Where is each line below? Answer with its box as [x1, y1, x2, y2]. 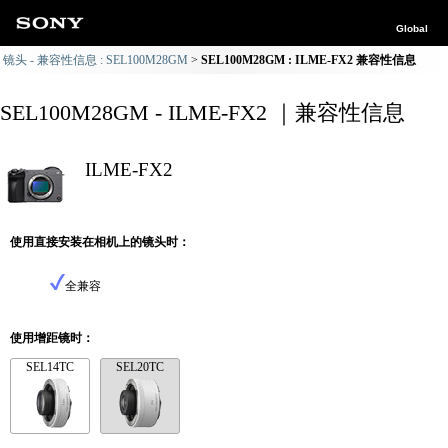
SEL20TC [116, 360, 164, 374]
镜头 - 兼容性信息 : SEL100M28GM [3, 53, 188, 67]
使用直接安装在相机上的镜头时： [10, 235, 190, 249]
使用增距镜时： [10, 331, 94, 345]
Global [396, 23, 428, 34]
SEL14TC [26, 360, 74, 374]
